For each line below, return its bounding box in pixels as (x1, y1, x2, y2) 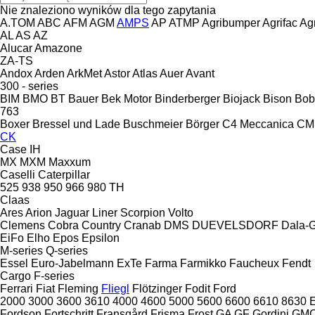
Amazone (34, 41, 82, 54)
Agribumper (202, 16, 260, 29)
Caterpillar (38, 168, 90, 181)
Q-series (46, 244, 88, 257)
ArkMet (67, 67, 102, 79)
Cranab (124, 219, 161, 231)
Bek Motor (101, 92, 152, 105)
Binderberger (155, 92, 220, 105)
